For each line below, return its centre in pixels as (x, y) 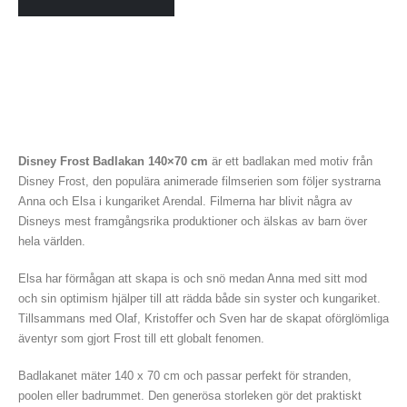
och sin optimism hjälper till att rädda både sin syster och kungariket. (199, 298)
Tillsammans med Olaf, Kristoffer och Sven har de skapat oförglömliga (203, 318)
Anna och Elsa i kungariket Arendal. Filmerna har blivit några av (185, 202)
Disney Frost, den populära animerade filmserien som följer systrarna (199, 182)
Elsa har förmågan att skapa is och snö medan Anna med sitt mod (193, 278)
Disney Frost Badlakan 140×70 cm (113, 162)
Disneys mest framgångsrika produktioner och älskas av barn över (193, 222)
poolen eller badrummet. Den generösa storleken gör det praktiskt (190, 395)
